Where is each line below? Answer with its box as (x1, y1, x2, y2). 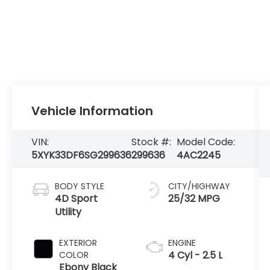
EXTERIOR (59, 236, 98, 249)
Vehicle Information (31, 102, 154, 120)
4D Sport (55, 191, 98, 206)
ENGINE (168, 236, 196, 249)
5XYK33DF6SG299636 (31, 148, 132, 162)
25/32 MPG (168, 191, 220, 206)
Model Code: (177, 135, 236, 149)
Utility (55, 204, 82, 219)
